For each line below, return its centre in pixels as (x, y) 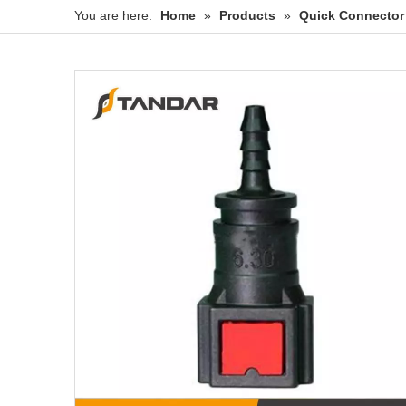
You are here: (113, 16)
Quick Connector (352, 16)
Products (247, 16)
